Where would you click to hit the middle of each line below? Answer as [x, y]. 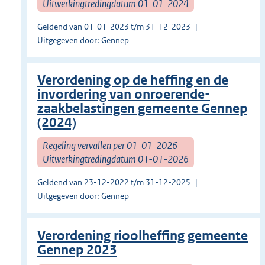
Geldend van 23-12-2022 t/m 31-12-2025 [114, 182]
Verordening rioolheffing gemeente [143, 236]
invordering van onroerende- [124, 95]
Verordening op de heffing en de [133, 80]
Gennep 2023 [77, 250]
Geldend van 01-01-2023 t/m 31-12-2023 [114, 27]
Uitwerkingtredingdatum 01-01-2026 [116, 159]
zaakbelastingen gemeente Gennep [142, 109]
